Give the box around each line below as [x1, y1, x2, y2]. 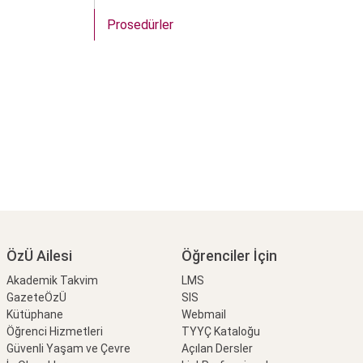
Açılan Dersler [181, 342, 254, 356]
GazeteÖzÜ [6, 291, 66, 305]
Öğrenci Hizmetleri [6, 325, 103, 339]
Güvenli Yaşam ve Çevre [6, 342, 130, 356]
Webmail [181, 308, 227, 322]
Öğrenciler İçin [181, 247, 278, 265]
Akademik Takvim [6, 274, 98, 288]
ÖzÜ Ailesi [6, 247, 72, 265]
